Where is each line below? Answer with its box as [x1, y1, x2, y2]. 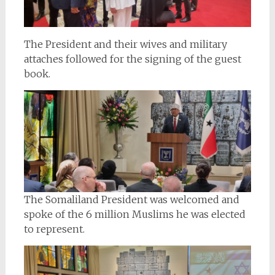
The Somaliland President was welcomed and [23, 193, 239, 206]
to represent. [23, 223, 85, 236]
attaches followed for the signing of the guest [23, 52, 241, 65]
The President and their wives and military [23, 37, 227, 50]
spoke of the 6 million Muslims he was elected [23, 208, 246, 221]
